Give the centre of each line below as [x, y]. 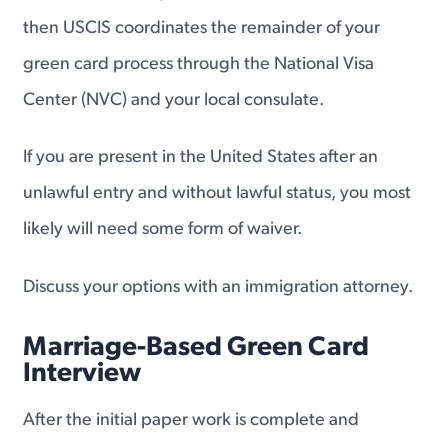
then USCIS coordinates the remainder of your [202, 28]
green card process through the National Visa [199, 64]
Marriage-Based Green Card [196, 348]
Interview [82, 374]
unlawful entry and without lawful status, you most [217, 194]
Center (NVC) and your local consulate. [174, 100]
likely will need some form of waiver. [163, 230]
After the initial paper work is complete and [191, 420]
